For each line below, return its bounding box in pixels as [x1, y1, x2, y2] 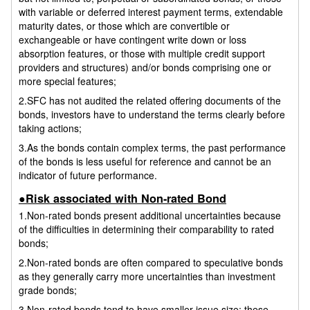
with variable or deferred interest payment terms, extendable [19, 5, 283, 19]
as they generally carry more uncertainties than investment [19, 269, 275, 284]
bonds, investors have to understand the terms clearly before [19, 107, 285, 122]
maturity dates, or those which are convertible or [19, 19, 230, 33]
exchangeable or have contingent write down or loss [19, 33, 246, 47]
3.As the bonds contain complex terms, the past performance [19, 140, 286, 155]
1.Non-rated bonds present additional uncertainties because [19, 208, 281, 223]
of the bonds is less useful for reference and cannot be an [19, 154, 271, 169]
